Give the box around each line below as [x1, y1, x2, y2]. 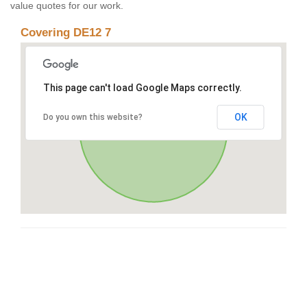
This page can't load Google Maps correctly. [42, 82, 242, 94]
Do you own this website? [42, 112, 143, 123]
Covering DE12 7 [21, 26, 111, 40]
